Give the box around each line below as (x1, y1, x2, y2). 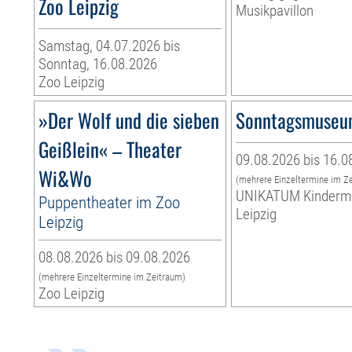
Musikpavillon (236, 2, 314, 20)
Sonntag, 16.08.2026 (38, 55, 158, 74)
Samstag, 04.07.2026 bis (38, 37, 181, 56)
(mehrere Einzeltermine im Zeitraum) (38, 271, 186, 284)
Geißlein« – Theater (38, 134, 182, 164)
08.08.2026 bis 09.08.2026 (38, 248, 191, 267)
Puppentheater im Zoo (38, 192, 181, 213)
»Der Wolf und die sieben (38, 105, 220, 135)
